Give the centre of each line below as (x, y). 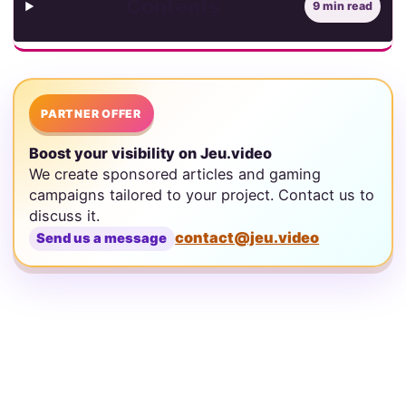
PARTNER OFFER (91, 113)
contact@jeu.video (247, 238)
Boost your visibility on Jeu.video (150, 154)
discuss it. (64, 216)
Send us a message (102, 239)
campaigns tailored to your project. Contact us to (201, 195)
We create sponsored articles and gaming (174, 174)
